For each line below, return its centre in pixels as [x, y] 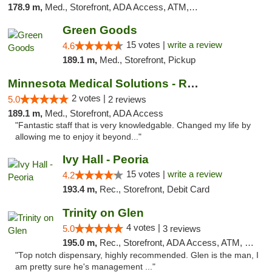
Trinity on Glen [103, 213]
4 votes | [144, 227]
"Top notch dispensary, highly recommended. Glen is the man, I [137, 255]
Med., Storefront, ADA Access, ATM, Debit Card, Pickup [117, 7]
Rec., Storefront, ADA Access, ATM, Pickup [172, 243]
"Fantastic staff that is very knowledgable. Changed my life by [133, 125]
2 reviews [127, 99]
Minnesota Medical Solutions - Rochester [193, 83]
